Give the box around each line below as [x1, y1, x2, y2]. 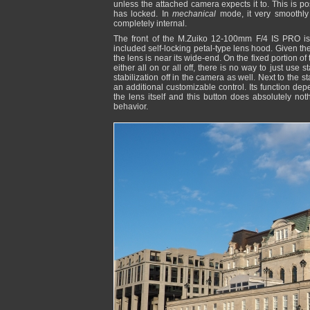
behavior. [113, 102, 148, 111]
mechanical [172, 9, 217, 19]
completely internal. [113, 19, 187, 28]
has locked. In [113, 9, 173, 19]
